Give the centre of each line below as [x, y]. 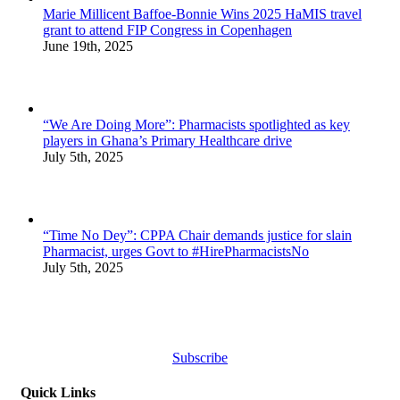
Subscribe [200, 358]
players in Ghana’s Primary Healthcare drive [167, 140]
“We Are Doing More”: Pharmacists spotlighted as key [196, 124]
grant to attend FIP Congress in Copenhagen [167, 29]
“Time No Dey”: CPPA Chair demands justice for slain [197, 235]
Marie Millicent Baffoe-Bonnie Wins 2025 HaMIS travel [202, 13]
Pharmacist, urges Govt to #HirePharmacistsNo [176, 251]
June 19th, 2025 [88, 46]
